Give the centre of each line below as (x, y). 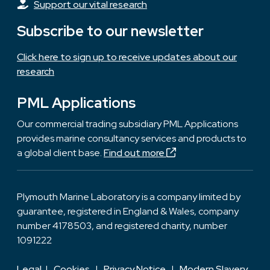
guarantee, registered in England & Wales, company (128, 212)
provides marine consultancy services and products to (132, 139)
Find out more (135, 153)
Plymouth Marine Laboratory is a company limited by (129, 197)
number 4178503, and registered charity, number (122, 226)
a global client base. (60, 153)
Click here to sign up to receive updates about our (127, 57)
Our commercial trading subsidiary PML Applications (127, 124)
